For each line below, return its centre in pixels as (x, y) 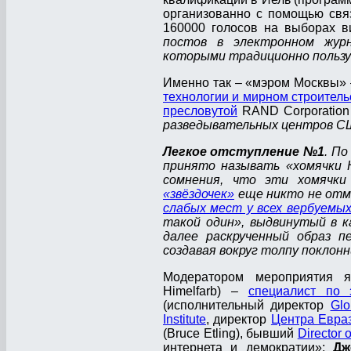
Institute (185, 320)
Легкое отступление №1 (244, 152)
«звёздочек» (199, 194)
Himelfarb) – (206, 291)
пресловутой (200, 111)
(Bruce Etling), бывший (230, 334)
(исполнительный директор (247, 306)
